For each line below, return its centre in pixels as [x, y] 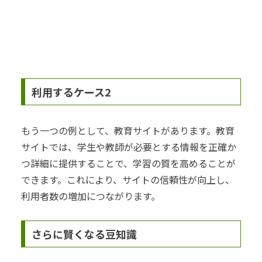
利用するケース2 [71, 92]
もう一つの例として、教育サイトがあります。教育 [128, 130]
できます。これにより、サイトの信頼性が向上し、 [128, 179]
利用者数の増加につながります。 [91, 196]
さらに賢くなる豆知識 [84, 234]
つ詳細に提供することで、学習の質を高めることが [128, 163]
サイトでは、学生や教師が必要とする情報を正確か [129, 146]
